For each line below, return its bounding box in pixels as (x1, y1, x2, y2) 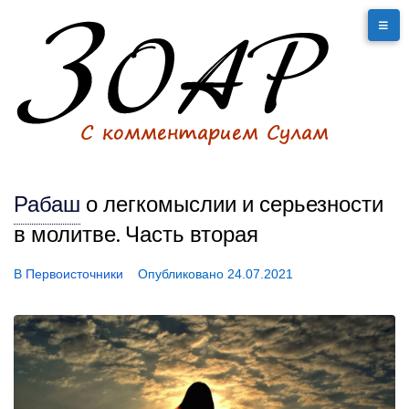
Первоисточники (26, 267, 123, 281)
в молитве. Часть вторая (14, 219, 258, 254)
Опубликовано (138, 267, 227, 281)
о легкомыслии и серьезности (86, 189, 383, 224)
